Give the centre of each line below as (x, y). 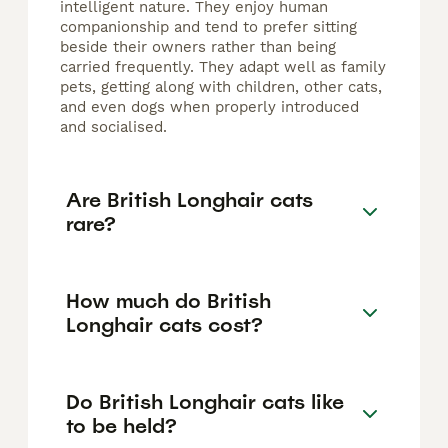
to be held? (121, 425)
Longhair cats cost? (164, 324)
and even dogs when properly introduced (209, 107)
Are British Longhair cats (189, 199)
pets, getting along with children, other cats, (221, 87)
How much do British (168, 300)
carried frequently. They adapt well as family (223, 67)
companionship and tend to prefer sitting (208, 27)
